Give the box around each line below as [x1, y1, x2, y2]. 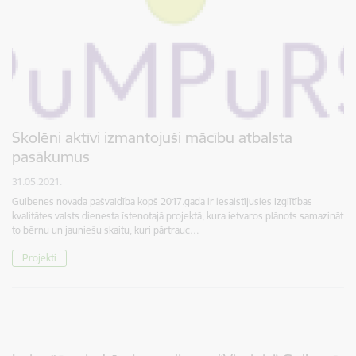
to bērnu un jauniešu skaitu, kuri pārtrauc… [12, 224, 199, 237]
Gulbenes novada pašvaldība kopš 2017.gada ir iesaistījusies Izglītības [12, 195, 312, 208]
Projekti [22, 252, 56, 265]
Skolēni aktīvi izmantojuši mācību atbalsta [12, 128, 292, 148]
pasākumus [12, 147, 90, 167]
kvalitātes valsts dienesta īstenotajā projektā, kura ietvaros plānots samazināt [12, 210, 343, 222]
